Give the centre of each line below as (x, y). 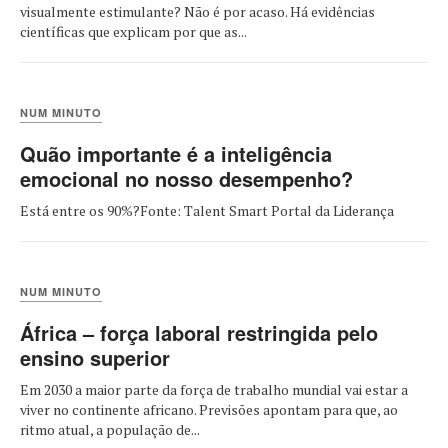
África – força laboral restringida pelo (199, 332)
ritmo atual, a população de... (110, 429)
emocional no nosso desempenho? (186, 178)
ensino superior (95, 357)
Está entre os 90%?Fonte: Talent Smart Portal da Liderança (208, 210)
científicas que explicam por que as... (133, 31)
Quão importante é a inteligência (176, 153)
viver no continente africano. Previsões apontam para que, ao (209, 409)
